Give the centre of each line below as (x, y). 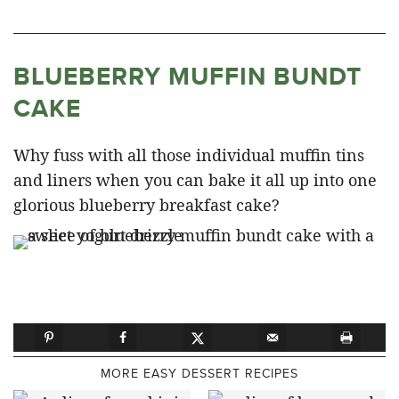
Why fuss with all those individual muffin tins (189, 155)
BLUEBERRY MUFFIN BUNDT (187, 76)
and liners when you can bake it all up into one (195, 179)
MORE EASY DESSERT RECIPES (199, 374)
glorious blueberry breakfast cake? (147, 204)
